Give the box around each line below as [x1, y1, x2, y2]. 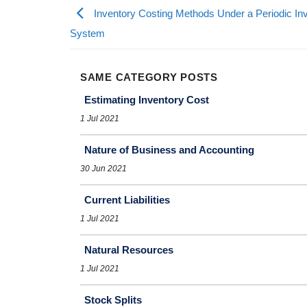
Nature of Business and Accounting [84, 143, 254, 156]
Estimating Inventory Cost [84, 93, 209, 106]
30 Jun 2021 [80, 163, 127, 173]
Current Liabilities [84, 193, 170, 206]
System [70, 27, 105, 39]
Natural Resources [84, 243, 173, 256]
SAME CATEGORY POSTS [80, 71, 218, 83]
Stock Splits [84, 293, 142, 306]
